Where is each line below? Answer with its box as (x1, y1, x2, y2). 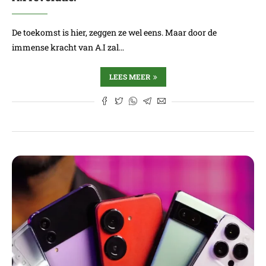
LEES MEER (109, 72, 150, 81)
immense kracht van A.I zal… (12, 42, 124, 53)
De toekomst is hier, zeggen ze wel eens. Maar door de (12, 27, 217, 38)
